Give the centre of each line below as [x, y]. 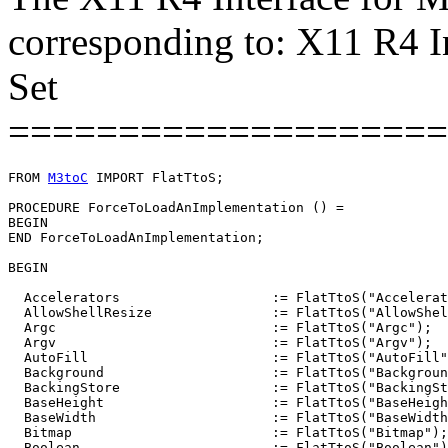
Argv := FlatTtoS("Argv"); [220, 342]
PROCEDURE [48, 207]
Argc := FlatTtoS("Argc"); [220, 327]
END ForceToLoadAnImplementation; [136, 237]
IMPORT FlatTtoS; [156, 177]
